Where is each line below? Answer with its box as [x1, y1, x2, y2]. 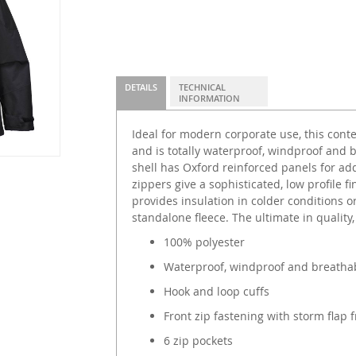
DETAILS [124, 81, 157, 94]
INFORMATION [178, 92, 240, 105]
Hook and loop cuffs [163, 284, 269, 300]
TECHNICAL [178, 81, 226, 94]
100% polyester [163, 234, 245, 250]
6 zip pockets [163, 333, 233, 349]
